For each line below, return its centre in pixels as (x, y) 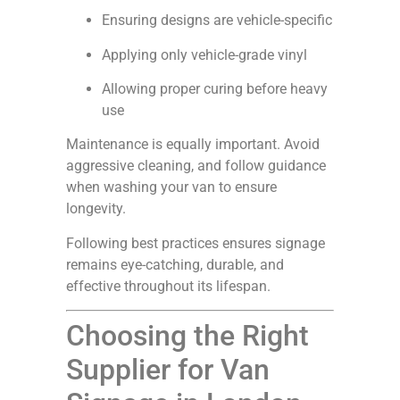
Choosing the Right (187, 336)
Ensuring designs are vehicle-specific (217, 21)
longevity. (96, 209)
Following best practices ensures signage (196, 243)
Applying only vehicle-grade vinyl (204, 54)
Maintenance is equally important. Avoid (193, 145)
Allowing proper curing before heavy (215, 89)
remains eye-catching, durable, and (175, 264)
